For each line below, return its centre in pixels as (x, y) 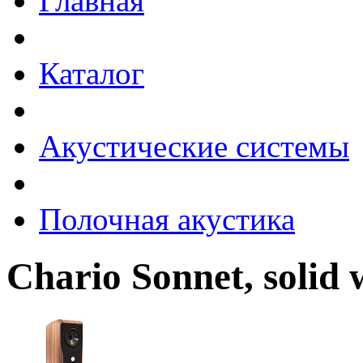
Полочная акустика (167, 219)
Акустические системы (194, 146)
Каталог (92, 73)
